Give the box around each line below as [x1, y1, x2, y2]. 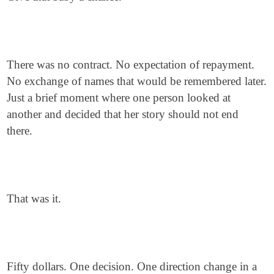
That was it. [7, 192, 62, 205]
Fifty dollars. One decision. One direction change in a [7, 260, 257, 273]
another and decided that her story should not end [7, 108, 239, 120]
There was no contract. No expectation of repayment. [7, 58, 255, 71]
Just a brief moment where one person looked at [7, 91, 231, 104]
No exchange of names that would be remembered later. [7, 75, 267, 87]
